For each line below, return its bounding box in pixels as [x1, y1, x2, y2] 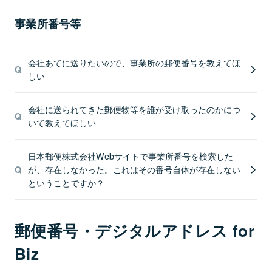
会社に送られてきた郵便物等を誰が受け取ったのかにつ [27, 103, 240, 115]
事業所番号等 [15, 16, 81, 32]
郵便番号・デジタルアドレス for [15, 219, 255, 242]
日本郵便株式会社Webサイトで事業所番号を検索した [27, 149, 233, 162]
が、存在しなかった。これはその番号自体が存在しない [27, 163, 240, 175]
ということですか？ [27, 176, 104, 189]
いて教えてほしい [27, 116, 96, 129]
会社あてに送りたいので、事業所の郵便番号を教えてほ [27, 56, 240, 69]
